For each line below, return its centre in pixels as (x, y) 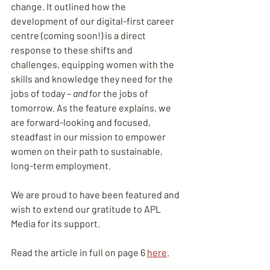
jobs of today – (42, 93)
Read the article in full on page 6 (79, 252)
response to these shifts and (73, 50)
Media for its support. (55, 223)
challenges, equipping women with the (93, 64)
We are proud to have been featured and (96, 194)
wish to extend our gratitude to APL (87, 209)
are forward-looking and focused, (82, 122)
